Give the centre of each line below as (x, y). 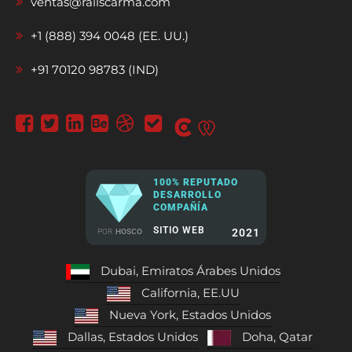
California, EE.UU (190, 293)
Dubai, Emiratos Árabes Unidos (190, 271)
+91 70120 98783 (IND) (95, 70)
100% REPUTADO (196, 182)
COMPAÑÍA (181, 207)
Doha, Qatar (277, 337)
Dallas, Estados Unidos (133, 337)
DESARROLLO (187, 194)
